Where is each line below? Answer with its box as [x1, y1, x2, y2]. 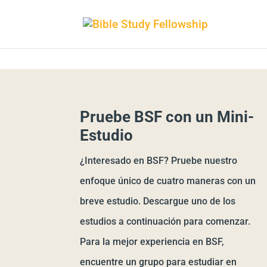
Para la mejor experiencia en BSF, [80, 236, 225, 247]
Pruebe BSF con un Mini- [80, 108, 254, 126]
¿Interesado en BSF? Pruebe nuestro [80, 155, 238, 166]
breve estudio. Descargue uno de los [80, 195, 236, 207]
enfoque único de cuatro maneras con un [80, 175, 256, 187]
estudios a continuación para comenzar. [80, 216, 251, 227]
